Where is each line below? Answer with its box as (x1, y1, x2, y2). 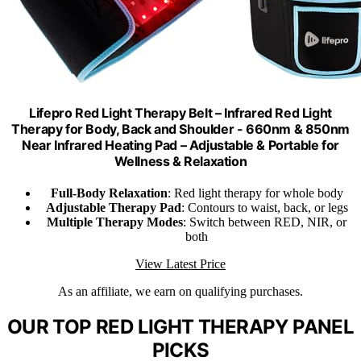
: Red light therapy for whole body (167, 186, 343, 201)
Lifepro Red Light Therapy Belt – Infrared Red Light (29, 104, 332, 121)
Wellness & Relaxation (114, 152, 247, 169)
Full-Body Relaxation (50, 186, 168, 201)
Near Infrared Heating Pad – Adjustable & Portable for (22, 136, 339, 153)
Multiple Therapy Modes (47, 215, 183, 230)
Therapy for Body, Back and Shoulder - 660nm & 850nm (11, 120, 350, 137)
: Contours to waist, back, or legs (180, 201, 348, 215)
